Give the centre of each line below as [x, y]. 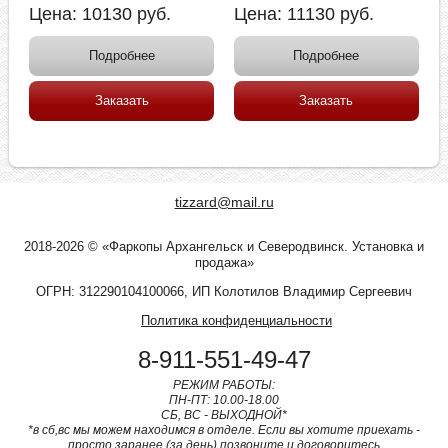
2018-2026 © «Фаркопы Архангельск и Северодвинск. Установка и [224, 247]
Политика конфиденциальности [236, 321]
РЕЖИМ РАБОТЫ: [224, 385]
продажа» [224, 263]
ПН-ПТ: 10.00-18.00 [224, 400]
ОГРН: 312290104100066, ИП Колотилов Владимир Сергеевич [224, 292]
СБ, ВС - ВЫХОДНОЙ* [224, 415]
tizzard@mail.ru [224, 202]
